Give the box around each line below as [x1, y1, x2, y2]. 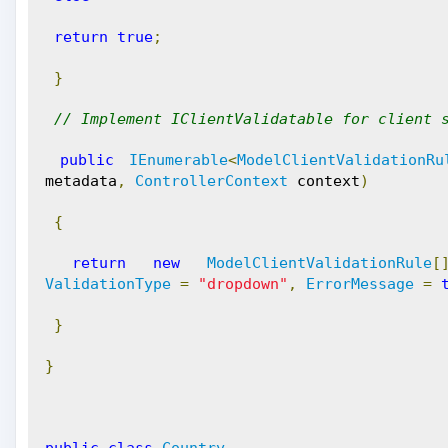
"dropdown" [198, 275, 289, 293]
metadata [45, 172, 118, 190]
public [60, 151, 115, 169]
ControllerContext [135, 172, 289, 190]
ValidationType [45, 275, 172, 293]
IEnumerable [129, 151, 229, 169]
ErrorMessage [306, 275, 415, 293]
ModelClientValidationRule [207, 254, 433, 272]
